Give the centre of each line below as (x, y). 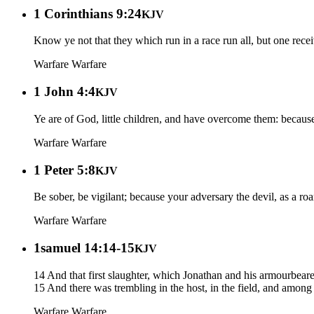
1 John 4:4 (64, 92)
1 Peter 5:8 (64, 170)
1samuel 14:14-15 (84, 247)
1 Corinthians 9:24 (88, 13)
